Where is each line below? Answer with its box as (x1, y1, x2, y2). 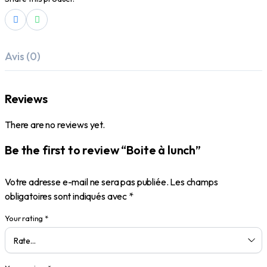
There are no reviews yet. (5, 119, 105, 131)
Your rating (5, 213, 45, 223)
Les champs (170, 176, 218, 188)
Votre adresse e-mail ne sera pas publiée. (5, 176, 169, 188)
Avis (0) (5, 49, 41, 63)
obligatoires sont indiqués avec (5, 190, 129, 203)
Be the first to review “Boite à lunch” (5, 142, 201, 158)
